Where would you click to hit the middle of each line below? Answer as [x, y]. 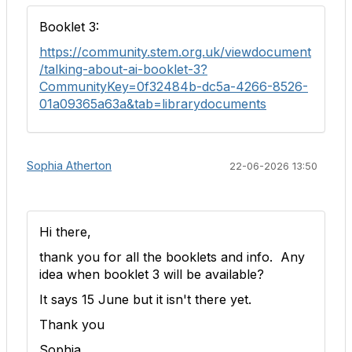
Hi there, [65, 232]
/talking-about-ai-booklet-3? [123, 69]
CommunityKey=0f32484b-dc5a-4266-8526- [174, 86]
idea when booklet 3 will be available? [152, 274]
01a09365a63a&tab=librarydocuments [153, 104]
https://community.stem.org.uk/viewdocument [175, 52]
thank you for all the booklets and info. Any [172, 257]
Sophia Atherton [69, 165]
